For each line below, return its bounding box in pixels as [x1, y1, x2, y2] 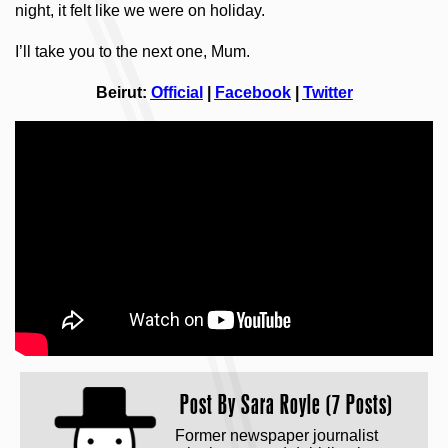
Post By [180, 390, 241, 419]
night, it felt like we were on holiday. [15, 2, 265, 19]
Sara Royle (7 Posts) [241, 390, 393, 419]
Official [150, 84, 203, 101]
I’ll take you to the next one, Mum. [15, 43, 250, 60]
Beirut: [95, 84, 151, 101]
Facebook [214, 84, 291, 101]
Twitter [302, 84, 353, 101]
